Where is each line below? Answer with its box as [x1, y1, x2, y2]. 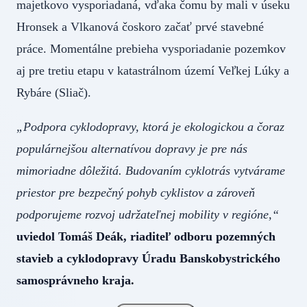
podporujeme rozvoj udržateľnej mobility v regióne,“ [16, 207, 279, 221]
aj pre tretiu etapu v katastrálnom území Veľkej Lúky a [16, 63, 289, 77]
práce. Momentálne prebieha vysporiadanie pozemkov [16, 41, 286, 56]
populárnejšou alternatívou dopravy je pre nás [16, 141, 247, 156]
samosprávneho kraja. [16, 273, 134, 287]
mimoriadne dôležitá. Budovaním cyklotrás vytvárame [16, 163, 285, 177]
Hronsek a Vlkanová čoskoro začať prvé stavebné [16, 19, 264, 34]
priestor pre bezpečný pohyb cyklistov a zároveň [16, 185, 255, 199]
